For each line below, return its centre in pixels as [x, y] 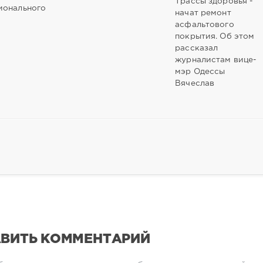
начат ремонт [203, 13]
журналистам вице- [216, 60]
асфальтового [205, 24]
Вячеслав [195, 83]
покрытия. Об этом [215, 36]
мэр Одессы [200, 71]
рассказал [197, 48]
